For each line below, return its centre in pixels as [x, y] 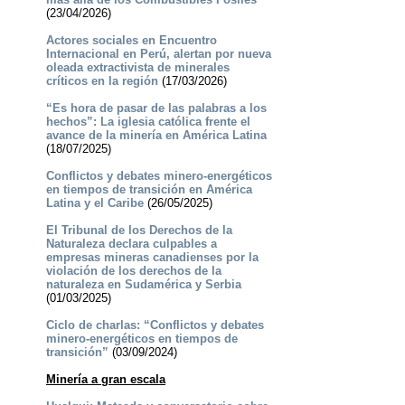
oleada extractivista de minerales [137, 68]
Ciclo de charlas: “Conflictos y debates [155, 325]
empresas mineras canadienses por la [152, 258]
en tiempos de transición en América [149, 190]
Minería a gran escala [105, 380]
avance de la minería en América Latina [156, 136]
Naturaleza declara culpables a [131, 244]
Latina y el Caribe [94, 203]
